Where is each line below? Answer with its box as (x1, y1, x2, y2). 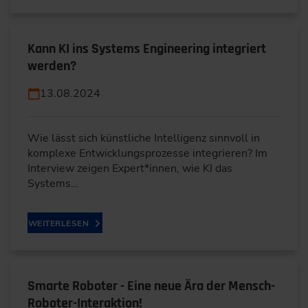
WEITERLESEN (28, 217, 89, 229)
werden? (27, 56, 76, 75)
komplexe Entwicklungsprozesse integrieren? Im (27, 145, 267, 161)
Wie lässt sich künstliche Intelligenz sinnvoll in (27, 130, 260, 146)
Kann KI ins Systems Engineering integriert (27, 39, 266, 58)
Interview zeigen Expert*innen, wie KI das (27, 160, 232, 176)
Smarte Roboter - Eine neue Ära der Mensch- (27, 276, 275, 295)
